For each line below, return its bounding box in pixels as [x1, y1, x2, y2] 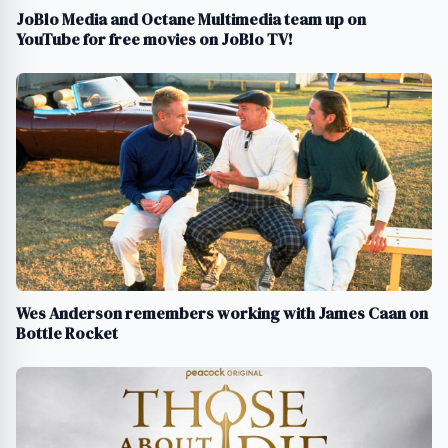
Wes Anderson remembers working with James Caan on [16, 302, 428, 325]
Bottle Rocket [16, 322, 118, 345]
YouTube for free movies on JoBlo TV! [16, 28, 293, 51]
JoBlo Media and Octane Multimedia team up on [16, 8, 366, 31]
